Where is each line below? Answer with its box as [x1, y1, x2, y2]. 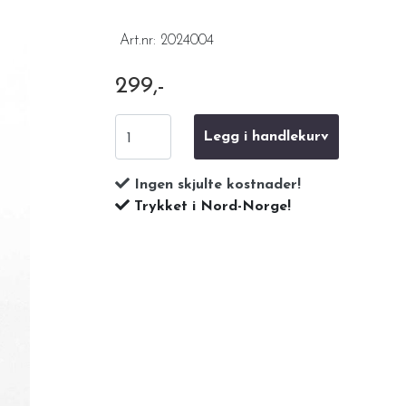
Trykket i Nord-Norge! [134, 198, 291, 214]
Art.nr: [120, 33, 160, 48]
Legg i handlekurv [203, 129, 330, 144]
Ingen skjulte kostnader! [134, 177, 301, 192]
